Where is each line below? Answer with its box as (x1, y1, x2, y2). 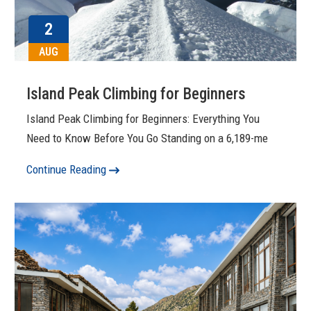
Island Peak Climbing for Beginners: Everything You (26, 112, 260, 126)
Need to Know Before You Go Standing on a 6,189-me (26, 131, 269, 146)
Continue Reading (26, 162, 110, 177)
